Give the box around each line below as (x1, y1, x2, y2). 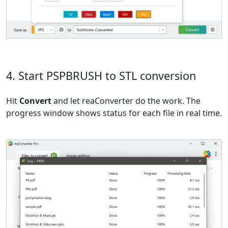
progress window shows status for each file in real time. (6, 107, 222, 119)
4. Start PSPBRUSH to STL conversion (6, 68, 196, 83)
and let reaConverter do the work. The (51, 95, 201, 107)
